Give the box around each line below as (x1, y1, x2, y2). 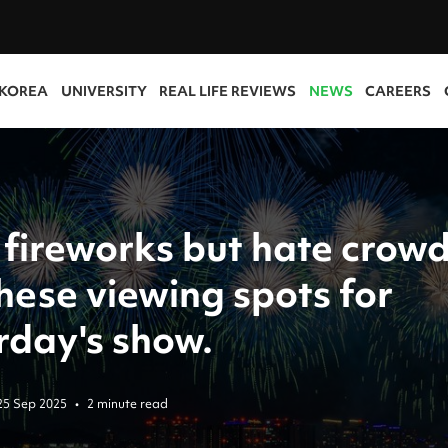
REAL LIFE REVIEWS (159, 82, 297, 100)
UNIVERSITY (60, 82, 147, 100)
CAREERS (365, 82, 432, 100)
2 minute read (87, 395, 168, 412)
